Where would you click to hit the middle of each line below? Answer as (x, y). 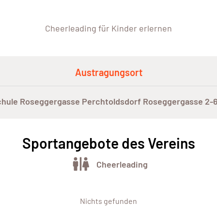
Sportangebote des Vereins (108, 143)
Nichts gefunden (108, 201)
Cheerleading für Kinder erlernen (108, 28)
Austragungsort (108, 72)
